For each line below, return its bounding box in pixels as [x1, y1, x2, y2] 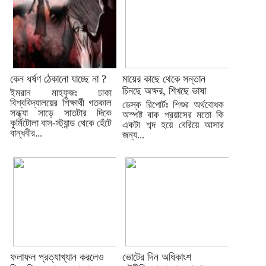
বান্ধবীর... [10, 128, 42, 140]
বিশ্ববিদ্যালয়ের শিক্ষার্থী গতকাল [10, 97, 112, 109]
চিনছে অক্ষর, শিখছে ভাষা [122, 85, 206, 97]
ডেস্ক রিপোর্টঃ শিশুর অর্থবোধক [122, 99, 224, 111]
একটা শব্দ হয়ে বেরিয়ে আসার [122, 119, 224, 131]
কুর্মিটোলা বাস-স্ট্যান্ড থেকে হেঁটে [10, 118, 112, 129]
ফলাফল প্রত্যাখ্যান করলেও [10, 251, 104, 264]
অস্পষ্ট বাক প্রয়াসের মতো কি [122, 109, 224, 121]
